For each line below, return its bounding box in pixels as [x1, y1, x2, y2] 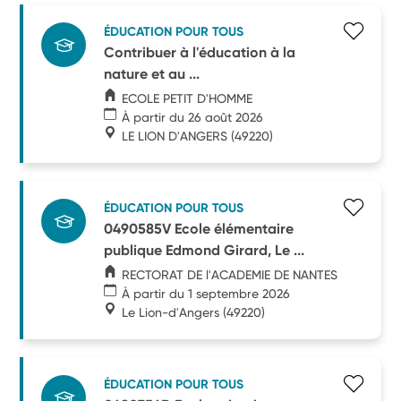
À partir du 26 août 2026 [122, 109, 264, 124]
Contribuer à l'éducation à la [104, 43, 296, 61]
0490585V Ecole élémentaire [104, 219, 294, 237]
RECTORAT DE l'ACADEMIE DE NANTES [122, 267, 338, 282]
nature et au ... [104, 64, 200, 82]
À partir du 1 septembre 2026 [122, 286, 291, 301]
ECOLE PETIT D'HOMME [122, 90, 253, 106]
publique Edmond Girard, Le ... [104, 241, 305, 259]
